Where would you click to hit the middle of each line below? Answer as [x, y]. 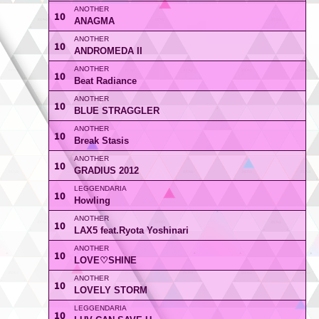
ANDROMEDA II [108, 51]
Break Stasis [101, 141]
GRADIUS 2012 [106, 171]
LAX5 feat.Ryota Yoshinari [131, 230]
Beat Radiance [105, 81]
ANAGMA [94, 21]
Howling [92, 200]
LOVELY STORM [110, 290]
